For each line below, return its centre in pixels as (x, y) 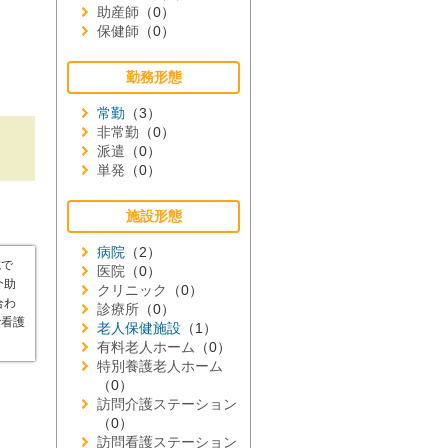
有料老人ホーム (146, 347)
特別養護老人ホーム (160, 366)
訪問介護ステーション (167, 404)
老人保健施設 (139, 328)
